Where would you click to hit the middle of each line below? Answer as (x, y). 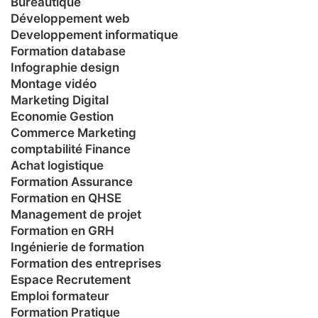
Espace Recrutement (71, 279)
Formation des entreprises (86, 263)
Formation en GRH (62, 230)
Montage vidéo (54, 83)
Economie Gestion (62, 116)
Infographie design (65, 67)
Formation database (68, 51)
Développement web (70, 18)
